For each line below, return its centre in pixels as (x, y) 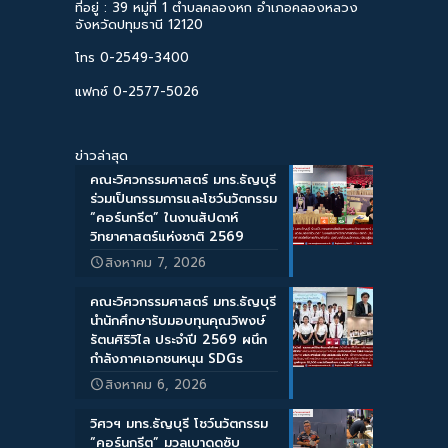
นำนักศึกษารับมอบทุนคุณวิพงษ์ (178, 321)
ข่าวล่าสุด (101, 156)
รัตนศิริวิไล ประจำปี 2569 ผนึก (178, 340)
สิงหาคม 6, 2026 (156, 385)
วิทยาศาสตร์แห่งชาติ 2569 (167, 237)
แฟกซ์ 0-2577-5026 (137, 92)
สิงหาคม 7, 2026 (155, 263)
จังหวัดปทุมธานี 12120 (139, 25)
